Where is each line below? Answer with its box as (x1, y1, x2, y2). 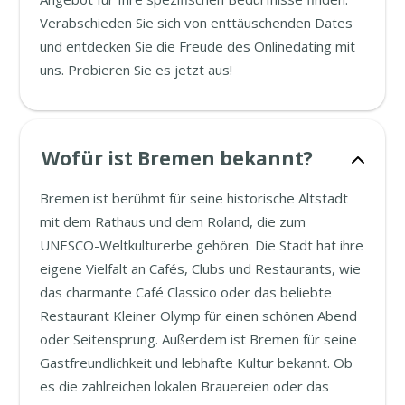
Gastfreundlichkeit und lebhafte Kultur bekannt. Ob (40, 353, 353, 372)
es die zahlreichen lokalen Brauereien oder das (40, 376, 330, 395)
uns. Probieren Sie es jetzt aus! (40, 60, 233, 79)
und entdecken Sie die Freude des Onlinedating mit (40, 36, 356, 55)
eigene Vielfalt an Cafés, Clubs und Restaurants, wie (40, 259, 362, 278)
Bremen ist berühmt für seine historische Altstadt (40, 188, 349, 207)
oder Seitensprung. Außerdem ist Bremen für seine (40, 329, 358, 348)
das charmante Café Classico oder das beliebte (40, 282, 333, 301)
